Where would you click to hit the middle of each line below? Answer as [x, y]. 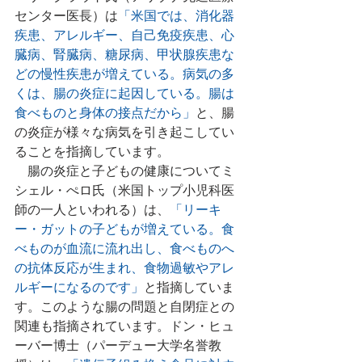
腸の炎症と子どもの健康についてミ [124, 172]
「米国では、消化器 [176, 17]
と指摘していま [189, 288]
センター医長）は [66, 17]
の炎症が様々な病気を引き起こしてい [124, 133]
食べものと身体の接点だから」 [105, 114]
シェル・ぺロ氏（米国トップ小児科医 [124, 192]
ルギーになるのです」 [79, 288]
